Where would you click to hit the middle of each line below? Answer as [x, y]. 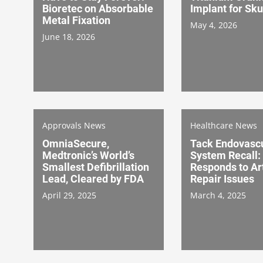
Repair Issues [222, 178]
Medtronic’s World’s [88, 155]
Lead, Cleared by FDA [93, 178]
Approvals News [74, 125]
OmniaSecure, [76, 143]
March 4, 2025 [218, 195]
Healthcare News [224, 125]
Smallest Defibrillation [96, 167]
